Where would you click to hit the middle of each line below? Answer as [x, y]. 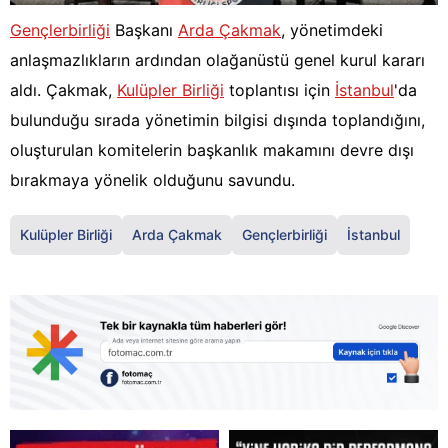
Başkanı [144, 30]
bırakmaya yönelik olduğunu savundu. [152, 180]
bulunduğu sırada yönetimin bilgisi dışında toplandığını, [217, 120]
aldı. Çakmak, [63, 90]
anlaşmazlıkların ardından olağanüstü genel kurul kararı [217, 60]
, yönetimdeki [332, 30]
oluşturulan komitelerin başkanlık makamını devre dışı [212, 150]
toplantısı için [279, 90]
